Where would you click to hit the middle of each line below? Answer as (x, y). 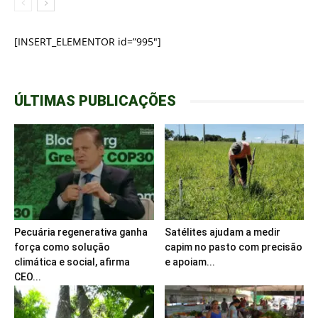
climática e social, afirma (72, 262)
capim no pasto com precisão (233, 247)
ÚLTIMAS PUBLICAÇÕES (95, 101)
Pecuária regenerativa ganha (81, 232)
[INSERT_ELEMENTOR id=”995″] (88, 42)
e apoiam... (190, 262)
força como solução (62, 247)
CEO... (28, 277)
